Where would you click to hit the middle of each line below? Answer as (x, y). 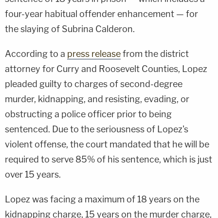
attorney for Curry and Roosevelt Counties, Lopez (106, 69)
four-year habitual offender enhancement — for (101, 14)
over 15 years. (33, 174)
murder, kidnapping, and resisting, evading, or (97, 99)
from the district (155, 54)
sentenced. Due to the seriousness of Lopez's (97, 129)
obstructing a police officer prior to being (88, 114)
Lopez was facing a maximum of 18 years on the (102, 199)
